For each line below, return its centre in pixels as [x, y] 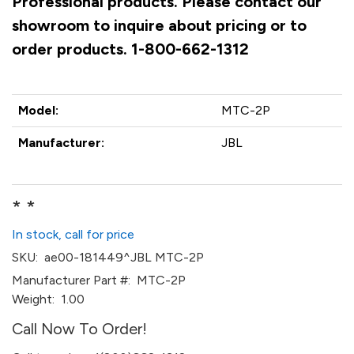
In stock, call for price [73, 234]
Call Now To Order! [79, 329]
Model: [38, 110]
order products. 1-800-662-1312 [130, 49]
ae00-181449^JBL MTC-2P [121, 257]
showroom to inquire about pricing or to [159, 25]
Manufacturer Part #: [71, 280]
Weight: [33, 299]
